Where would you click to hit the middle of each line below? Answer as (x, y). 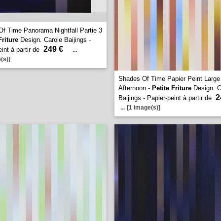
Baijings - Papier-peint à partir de (166, 98)
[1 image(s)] (144, 108)
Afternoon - (135, 88)
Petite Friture (172, 88)
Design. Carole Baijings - (55, 40)
